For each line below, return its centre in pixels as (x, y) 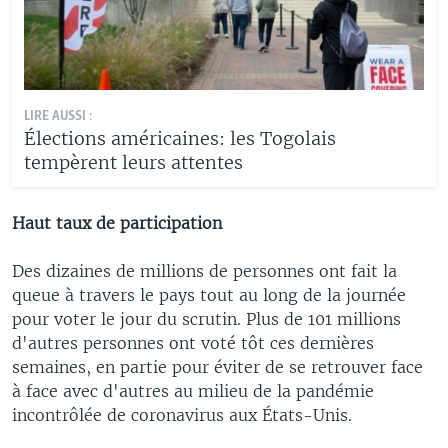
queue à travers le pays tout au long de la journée (209, 294)
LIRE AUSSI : (58, 116)
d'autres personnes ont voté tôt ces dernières (193, 342)
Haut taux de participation (117, 222)
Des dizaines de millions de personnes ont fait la (204, 270)
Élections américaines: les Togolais (180, 138)
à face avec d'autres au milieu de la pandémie (193, 390)
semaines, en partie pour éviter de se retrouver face (217, 366)
